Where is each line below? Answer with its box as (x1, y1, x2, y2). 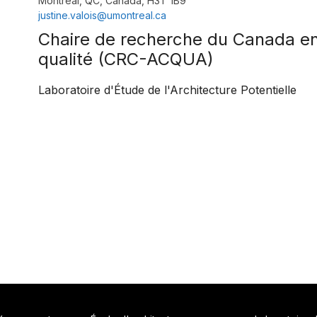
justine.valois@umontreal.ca (38, 9, 166, 22)
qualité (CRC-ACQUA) (38, 49, 214, 70)
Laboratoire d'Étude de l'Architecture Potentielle (38, 83, 296, 98)
